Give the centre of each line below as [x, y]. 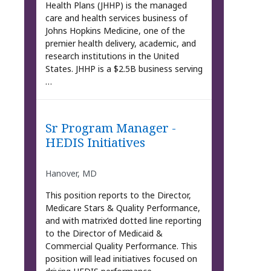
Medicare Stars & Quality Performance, [122, 208]
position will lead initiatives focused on [121, 259]
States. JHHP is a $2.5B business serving [124, 68]
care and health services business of [116, 18]
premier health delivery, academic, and [120, 43]
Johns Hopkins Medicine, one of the [115, 30]
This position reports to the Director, [118, 195]
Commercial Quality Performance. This [121, 246]
